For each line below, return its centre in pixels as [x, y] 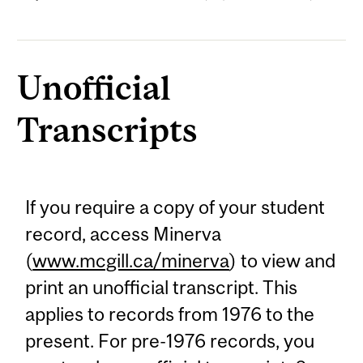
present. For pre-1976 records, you [170, 340]
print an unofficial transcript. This [162, 287]
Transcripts [108, 130]
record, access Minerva [124, 233]
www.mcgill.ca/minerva [131, 260]
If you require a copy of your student [175, 207]
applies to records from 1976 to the [170, 314]
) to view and [283, 260]
